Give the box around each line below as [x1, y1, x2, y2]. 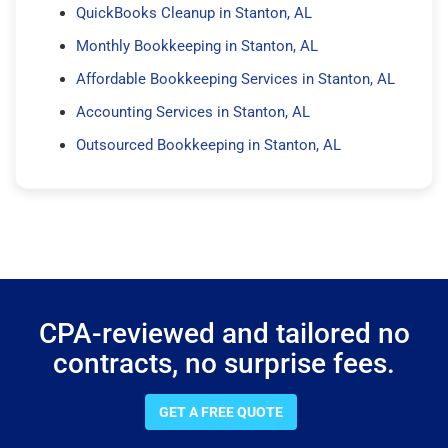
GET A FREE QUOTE [159, 403, 283, 420]
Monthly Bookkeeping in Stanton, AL [76, 36, 318, 55]
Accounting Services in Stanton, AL [76, 102, 310, 121]
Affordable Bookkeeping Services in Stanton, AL [76, 69, 395, 88]
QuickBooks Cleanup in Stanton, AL [76, 3, 312, 22]
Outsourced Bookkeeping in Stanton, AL [76, 135, 341, 154]
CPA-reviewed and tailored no [38, 316, 410, 350]
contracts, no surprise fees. [53, 346, 395, 380]
